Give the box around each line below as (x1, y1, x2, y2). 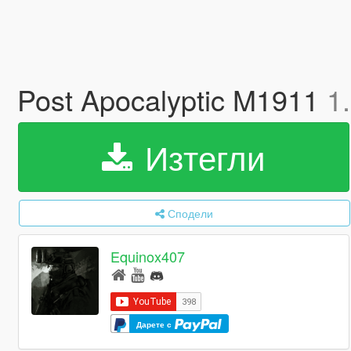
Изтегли (136, 133, 266, 180)
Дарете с (136, 318, 175, 330)
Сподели (168, 205, 214, 221)
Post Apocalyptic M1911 (16, 79, 327, 119)
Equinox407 (110, 246, 186, 267)
